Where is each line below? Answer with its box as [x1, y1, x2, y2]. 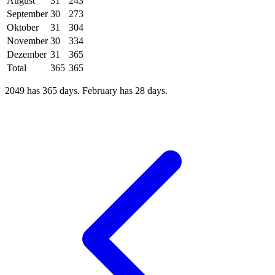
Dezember [7, 48, 47, 60]
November [7, 35, 48, 46]
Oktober [7, 21, 39, 33]
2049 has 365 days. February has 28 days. [5, 85, 168, 96]
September [7, 8, 48, 19]
